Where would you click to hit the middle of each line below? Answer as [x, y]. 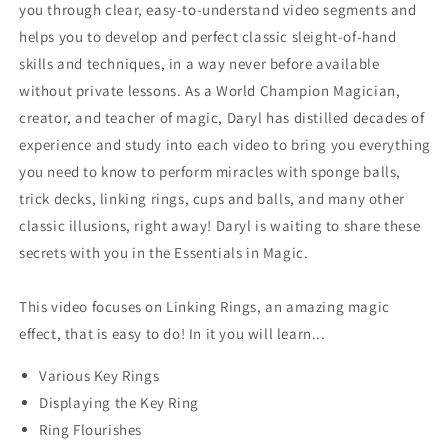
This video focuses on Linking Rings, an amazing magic [204, 307]
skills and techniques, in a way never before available [199, 64]
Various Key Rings [99, 376]
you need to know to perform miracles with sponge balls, [210, 172]
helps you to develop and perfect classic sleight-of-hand [208, 37]
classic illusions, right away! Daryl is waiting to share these [220, 226]
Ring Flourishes [90, 430]
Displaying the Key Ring [119, 403]
